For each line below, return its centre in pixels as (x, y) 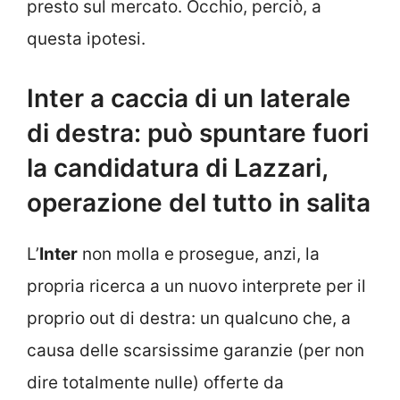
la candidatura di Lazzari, (177, 167)
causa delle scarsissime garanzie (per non (196, 350)
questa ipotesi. (86, 39)
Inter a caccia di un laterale (189, 98)
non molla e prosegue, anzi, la (199, 254)
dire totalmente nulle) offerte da (155, 382)
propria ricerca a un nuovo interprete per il (196, 286)
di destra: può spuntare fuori (198, 133)
